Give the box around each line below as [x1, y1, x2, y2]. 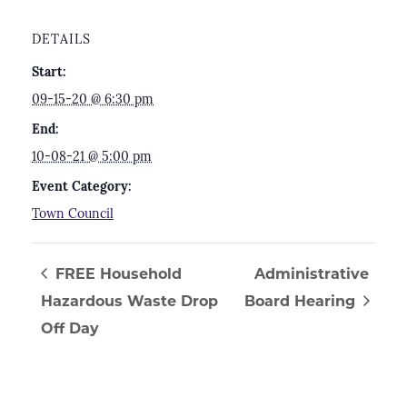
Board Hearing [243, 294, 360, 310]
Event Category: [32, 180, 131, 194]
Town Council [32, 207, 114, 222]
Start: [32, 65, 65, 80]
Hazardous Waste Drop [41, 294, 218, 310]
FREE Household [51, 267, 182, 283]
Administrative [253, 267, 369, 283]
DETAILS [32, 33, 91, 47]
